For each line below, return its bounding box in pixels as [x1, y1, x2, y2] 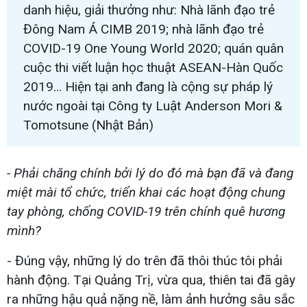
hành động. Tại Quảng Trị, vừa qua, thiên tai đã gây [7, 271, 295, 288]
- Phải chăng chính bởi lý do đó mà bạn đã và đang [7, 164, 293, 181]
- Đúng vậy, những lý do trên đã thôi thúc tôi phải [7, 252, 282, 269]
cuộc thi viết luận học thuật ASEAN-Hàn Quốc [23, 59, 283, 75]
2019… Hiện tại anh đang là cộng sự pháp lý [23, 78, 273, 95]
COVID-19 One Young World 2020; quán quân [23, 40, 284, 56]
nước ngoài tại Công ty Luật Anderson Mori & [23, 97, 282, 114]
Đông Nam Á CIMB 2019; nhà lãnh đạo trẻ [23, 21, 264, 37]
